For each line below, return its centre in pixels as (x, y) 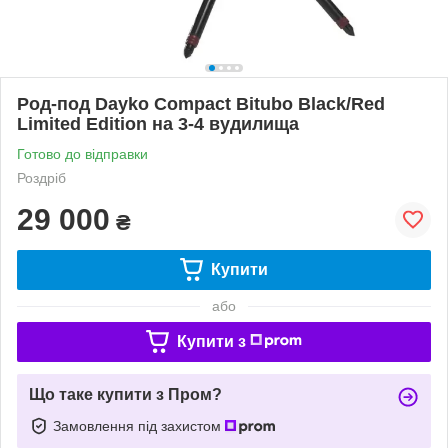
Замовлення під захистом (139, 425)
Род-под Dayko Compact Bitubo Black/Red (201, 103)
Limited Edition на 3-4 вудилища (158, 123)
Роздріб (41, 177)
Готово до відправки (82, 153)
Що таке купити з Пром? (125, 394)
